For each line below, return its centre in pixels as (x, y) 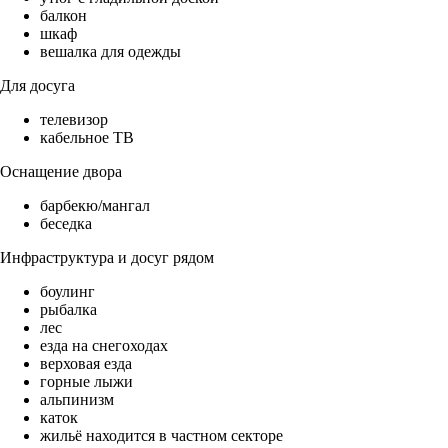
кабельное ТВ (87, 138)
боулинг (67, 292)
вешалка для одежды (110, 52)
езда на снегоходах (104, 346)
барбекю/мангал (95, 206)
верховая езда (86, 364)
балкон (63, 16)
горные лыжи (86, 382)
